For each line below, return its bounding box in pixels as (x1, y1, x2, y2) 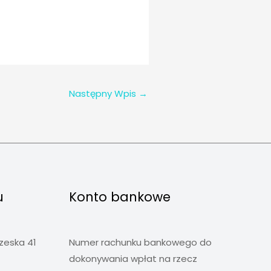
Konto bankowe (68, 188, 171, 206)
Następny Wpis (69, 87, 139, 100)
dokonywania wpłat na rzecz (68, 252, 197, 266)
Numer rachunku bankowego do (68, 236, 212, 249)
